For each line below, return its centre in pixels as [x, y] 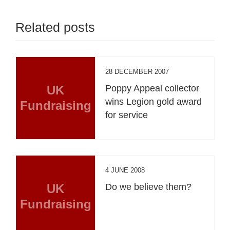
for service [127, 115]
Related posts [55, 27]
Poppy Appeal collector [152, 89]
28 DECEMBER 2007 [137, 72]
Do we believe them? [149, 187]
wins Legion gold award [154, 102]
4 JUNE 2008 [125, 170]
